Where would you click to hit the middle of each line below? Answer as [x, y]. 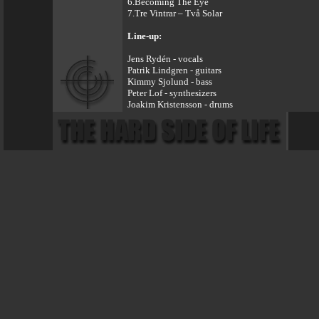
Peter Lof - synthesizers [172, 93]
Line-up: [145, 36]
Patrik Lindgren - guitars [174, 70]
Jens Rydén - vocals [165, 59]
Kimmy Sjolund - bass [170, 82]
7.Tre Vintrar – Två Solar [175, 13]
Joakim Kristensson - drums [180, 104]
